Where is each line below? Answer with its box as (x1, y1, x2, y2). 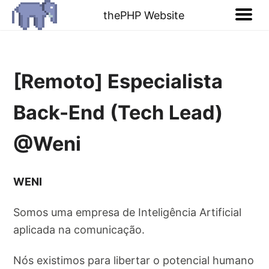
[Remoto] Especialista (13, 70, 223, 94)
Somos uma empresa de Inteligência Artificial (13, 206, 242, 219)
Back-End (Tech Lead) (13, 101, 223, 125)
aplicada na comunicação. (13, 223, 145, 237)
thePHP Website (103, 8, 184, 22)
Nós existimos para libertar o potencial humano (13, 254, 255, 267)
